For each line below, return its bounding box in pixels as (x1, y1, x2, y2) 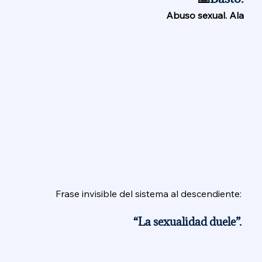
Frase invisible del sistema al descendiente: (55, 188, 244, 200)
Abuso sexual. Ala (166, 9, 244, 21)
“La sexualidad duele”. (133, 215, 244, 229)
